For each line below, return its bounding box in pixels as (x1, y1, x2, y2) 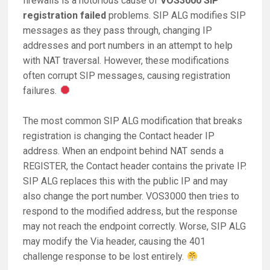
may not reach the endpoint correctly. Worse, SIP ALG (23, 221, 246, 233)
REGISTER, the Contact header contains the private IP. (23, 160, 247, 172)
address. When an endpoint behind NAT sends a (23, 145, 224, 157)
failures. (23, 84, 60, 96)
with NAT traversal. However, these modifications (23, 54, 230, 66)
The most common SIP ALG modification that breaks (23, 115, 243, 127)
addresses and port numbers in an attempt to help (23, 39, 233, 51)
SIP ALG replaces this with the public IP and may (23, 175, 228, 187)
